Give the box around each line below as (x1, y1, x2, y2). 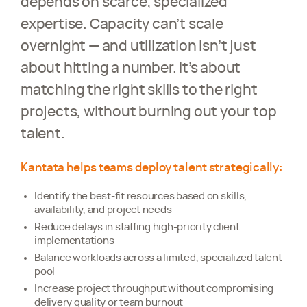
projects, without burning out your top (21, 105, 277, 119)
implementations (34, 236, 114, 246)
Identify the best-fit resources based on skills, (34, 191, 247, 201)
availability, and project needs (34, 205, 172, 215)
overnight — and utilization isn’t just (21, 39, 256, 53)
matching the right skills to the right (21, 83, 258, 97)
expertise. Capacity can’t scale (21, 17, 223, 32)
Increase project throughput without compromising (34, 284, 273, 294)
